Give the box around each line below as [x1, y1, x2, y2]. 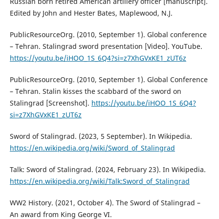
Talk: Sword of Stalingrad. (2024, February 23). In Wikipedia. [9, 165, 206, 175]
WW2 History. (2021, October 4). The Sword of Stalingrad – [9, 198, 200, 208]
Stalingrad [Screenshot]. [9, 98, 91, 108]
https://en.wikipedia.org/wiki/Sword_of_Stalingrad [9, 143, 175, 153]
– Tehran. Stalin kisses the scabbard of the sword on [9, 87, 181, 96]
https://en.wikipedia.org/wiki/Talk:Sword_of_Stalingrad [9, 176, 190, 186]
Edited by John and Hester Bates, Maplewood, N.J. [9, 8, 173, 18]
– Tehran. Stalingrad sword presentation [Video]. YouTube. [9, 42, 202, 51]
